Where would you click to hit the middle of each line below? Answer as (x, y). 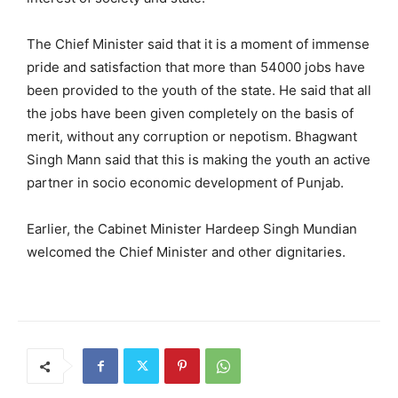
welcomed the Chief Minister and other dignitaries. (186, 251)
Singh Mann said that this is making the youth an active (199, 159)
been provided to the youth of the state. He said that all (199, 90)
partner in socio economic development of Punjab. (185, 182)
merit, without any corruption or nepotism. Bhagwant (192, 136)
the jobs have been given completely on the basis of (190, 113)
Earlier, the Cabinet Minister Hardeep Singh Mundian (192, 228)
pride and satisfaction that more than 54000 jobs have (196, 67)
